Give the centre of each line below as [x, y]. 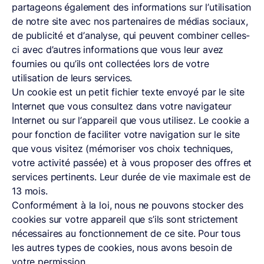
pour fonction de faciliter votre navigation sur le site [126, 134]
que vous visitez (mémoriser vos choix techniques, [123, 148]
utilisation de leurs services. [72, 78]
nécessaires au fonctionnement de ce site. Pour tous [126, 233]
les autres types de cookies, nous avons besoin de [122, 247]
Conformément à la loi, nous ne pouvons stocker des [128, 205]
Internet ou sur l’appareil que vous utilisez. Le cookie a [131, 120]
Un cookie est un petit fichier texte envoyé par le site [128, 92]
